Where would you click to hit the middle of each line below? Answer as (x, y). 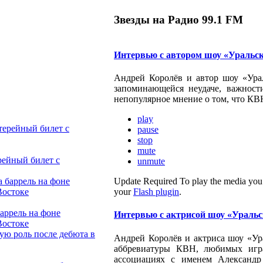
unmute (151, 161)
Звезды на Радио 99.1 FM (178, 19)
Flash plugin (156, 191)
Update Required (146, 181)
